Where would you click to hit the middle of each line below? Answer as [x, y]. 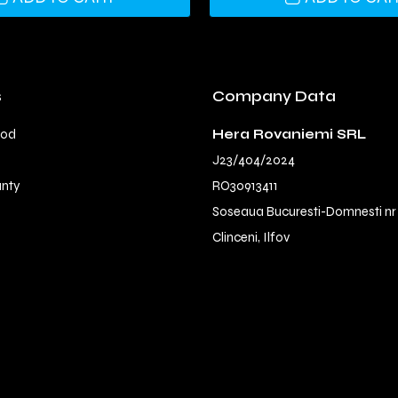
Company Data [274, 97]
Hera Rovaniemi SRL [289, 135]
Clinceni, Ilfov [251, 238]
